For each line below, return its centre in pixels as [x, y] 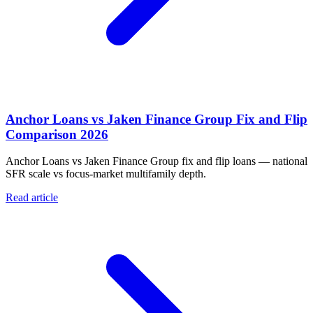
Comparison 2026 [57, 134]
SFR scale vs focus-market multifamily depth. [106, 174]
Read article [32, 198]
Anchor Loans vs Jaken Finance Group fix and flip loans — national [156, 161]
